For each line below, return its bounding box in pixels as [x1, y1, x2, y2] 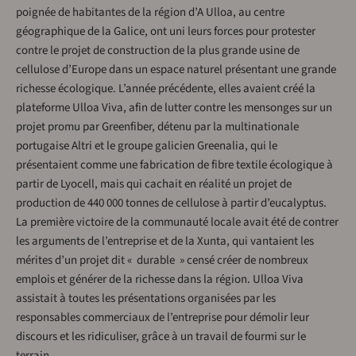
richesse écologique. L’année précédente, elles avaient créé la [16, 80, 315, 98]
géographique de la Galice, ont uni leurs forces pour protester [16, 23, 315, 41]
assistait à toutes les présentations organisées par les [16, 290, 276, 308]
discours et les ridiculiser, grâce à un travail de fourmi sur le [16, 328, 306, 346]
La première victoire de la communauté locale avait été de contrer [16, 214, 339, 231]
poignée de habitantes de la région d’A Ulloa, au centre [16, 4, 284, 21]
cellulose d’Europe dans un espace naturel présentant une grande [16, 61, 336, 79]
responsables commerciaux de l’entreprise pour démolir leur [16, 309, 309, 327]
